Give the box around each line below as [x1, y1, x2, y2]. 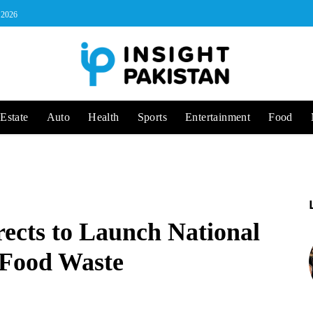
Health [88, 111, 119, 123]
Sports [137, 111, 168, 123]
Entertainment [185, 111, 251, 123]
